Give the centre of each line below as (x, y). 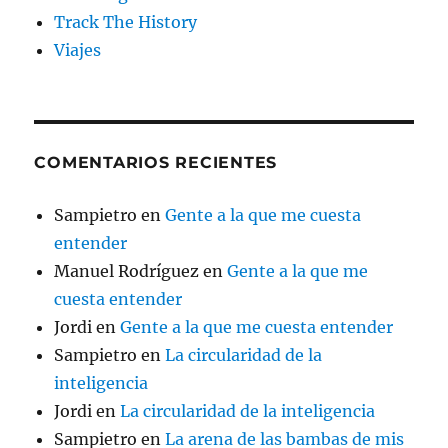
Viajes (78, 50)
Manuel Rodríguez (127, 271)
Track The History (126, 22)
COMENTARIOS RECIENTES (156, 163)
